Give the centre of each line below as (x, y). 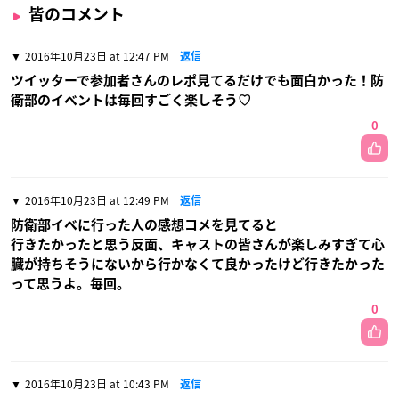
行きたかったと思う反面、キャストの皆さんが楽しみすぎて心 (198, 244)
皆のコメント (77, 14)
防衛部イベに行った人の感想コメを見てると (144, 224)
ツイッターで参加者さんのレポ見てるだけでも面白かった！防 (197, 80)
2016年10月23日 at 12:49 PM (97, 200)
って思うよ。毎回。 (70, 283)
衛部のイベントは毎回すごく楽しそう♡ (131, 100)
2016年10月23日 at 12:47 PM (97, 56)
